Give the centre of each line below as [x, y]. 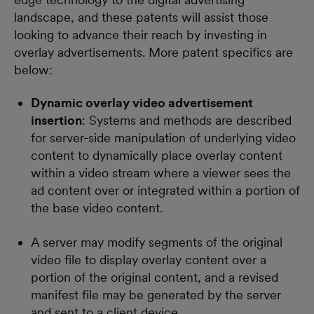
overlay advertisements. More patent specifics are [153, 52]
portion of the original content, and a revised [155, 277]
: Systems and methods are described [187, 120]
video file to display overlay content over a [149, 259]
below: [33, 69]
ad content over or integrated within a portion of [165, 190]
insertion [56, 120]
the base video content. [98, 207]
